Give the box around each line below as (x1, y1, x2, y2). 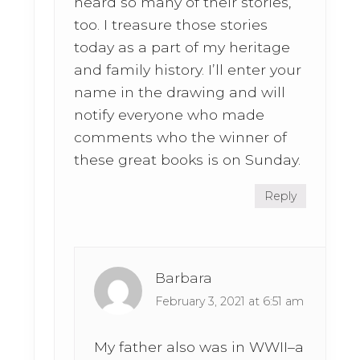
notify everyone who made (74, 106, 265, 124)
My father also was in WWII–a (94, 338, 305, 356)
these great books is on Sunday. (74, 151, 301, 169)
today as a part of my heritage (74, 39, 291, 56)
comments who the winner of (74, 129, 288, 146)
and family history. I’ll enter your (74, 61, 302, 79)
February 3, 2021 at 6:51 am (155, 294, 305, 309)
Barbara (155, 269, 213, 287)
